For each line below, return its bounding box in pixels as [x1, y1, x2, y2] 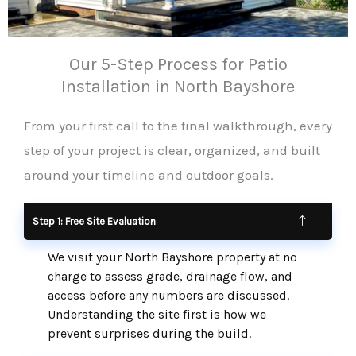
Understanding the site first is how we [48, 307, 266, 323]
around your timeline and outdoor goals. [24, 167, 273, 184]
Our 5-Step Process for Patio [68, 54, 288, 75]
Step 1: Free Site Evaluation [33, 215, 156, 228]
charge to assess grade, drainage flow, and [48, 269, 292, 284]
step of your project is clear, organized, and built [24, 142, 320, 159]
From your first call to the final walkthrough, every [24, 118, 332, 134]
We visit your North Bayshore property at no [48, 250, 297, 265]
